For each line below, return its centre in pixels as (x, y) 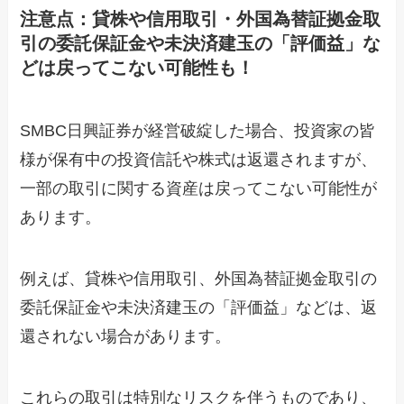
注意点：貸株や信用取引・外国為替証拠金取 (201, 19)
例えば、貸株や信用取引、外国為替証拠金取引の (199, 278)
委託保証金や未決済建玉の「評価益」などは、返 (199, 307)
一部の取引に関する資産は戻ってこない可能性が (199, 188)
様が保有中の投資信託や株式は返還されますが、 (199, 159)
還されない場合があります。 (126, 336)
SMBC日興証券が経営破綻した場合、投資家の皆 (198, 130)
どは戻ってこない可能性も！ (138, 68)
